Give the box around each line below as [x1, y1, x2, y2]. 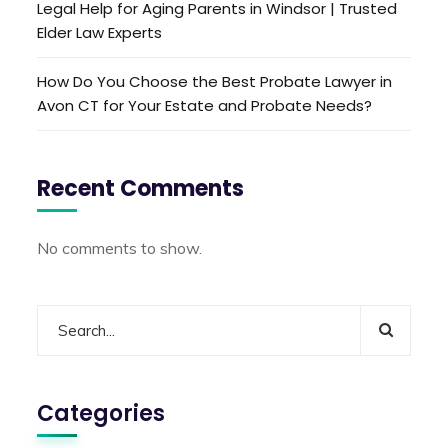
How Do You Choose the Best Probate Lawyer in [37, 70, 393, 92]
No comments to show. [37, 237, 203, 258]
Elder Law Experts [37, 21, 163, 43]
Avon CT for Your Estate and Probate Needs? [37, 94, 373, 116]
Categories [37, 397, 166, 429]
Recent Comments [37, 172, 245, 204]
